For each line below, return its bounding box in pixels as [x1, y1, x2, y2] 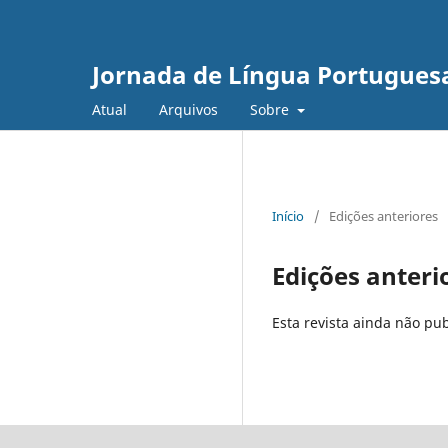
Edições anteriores [329, 206, 438, 225]
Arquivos [159, 99, 218, 119]
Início [272, 206, 304, 225]
